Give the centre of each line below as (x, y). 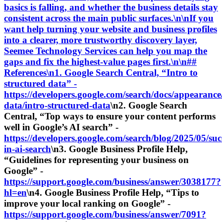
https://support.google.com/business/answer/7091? (105, 214)
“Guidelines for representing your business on (96, 160)
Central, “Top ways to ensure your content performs (110, 116)
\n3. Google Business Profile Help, (119, 149)
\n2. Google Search (149, 105)
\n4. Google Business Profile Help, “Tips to (113, 192)
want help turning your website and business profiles (111, 29)
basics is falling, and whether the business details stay (111, 7)
